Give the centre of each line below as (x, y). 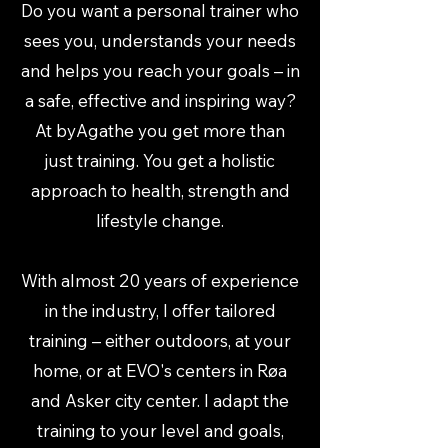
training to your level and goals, (160, 430)
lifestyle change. (160, 220)
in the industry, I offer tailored (160, 310)
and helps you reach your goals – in (160, 70)
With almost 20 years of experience (160, 280)
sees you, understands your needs (160, 40)
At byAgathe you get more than (160, 130)
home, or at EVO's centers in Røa (160, 370)
